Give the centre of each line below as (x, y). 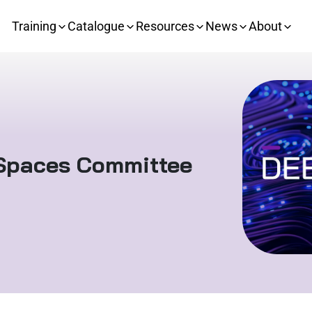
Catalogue (96, 26)
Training (34, 26)
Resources (165, 26)
